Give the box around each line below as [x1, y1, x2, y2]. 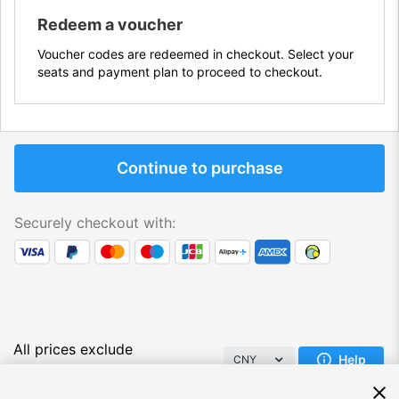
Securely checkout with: [14, 214, 175, 232]
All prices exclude [13, 340, 133, 359]
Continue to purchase [116, 159, 283, 177]
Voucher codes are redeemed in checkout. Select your [37, 46, 354, 61]
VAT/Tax [13, 362, 69, 380]
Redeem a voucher [37, 15, 183, 34]
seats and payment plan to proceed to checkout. [37, 64, 322, 79]
